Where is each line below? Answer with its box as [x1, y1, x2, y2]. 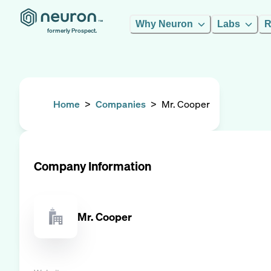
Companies [96, 97, 146, 111]
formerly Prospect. [47, 27, 97, 34]
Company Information [34, 158, 151, 174]
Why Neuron [135, 19, 193, 29]
